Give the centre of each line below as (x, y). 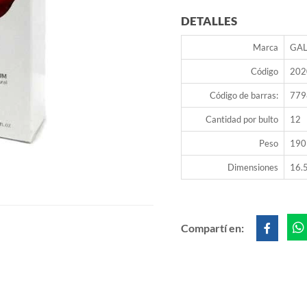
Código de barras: (244, 96)
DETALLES (209, 21)
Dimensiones (253, 168)
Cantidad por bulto (242, 120)
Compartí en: (213, 228)
